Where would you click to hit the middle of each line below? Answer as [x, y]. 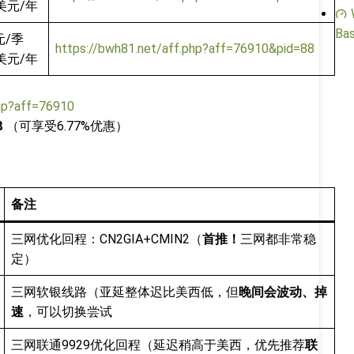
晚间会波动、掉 [283, 292]
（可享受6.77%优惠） [66, 126]
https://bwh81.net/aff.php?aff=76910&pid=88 [185, 49]
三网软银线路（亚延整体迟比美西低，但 [125, 292]
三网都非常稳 [278, 239]
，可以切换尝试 [68, 312]
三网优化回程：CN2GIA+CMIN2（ [107, 239]
